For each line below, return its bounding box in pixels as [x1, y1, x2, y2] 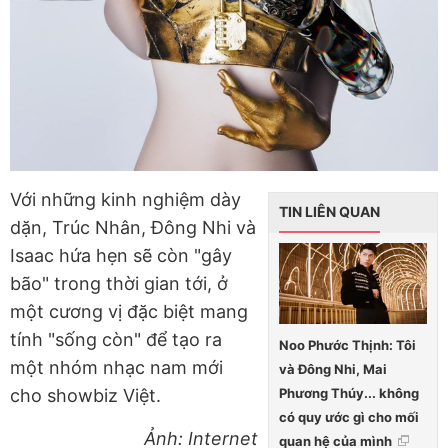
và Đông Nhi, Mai [279, 360, 387, 377]
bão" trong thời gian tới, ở [10, 272, 228, 294]
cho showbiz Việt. [10, 384, 161, 406]
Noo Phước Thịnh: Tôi [279, 336, 416, 353]
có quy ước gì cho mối [279, 408, 419, 425]
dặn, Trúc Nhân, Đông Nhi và [10, 216, 256, 238]
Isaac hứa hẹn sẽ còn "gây [10, 244, 232, 266]
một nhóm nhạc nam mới [10, 356, 223, 378]
